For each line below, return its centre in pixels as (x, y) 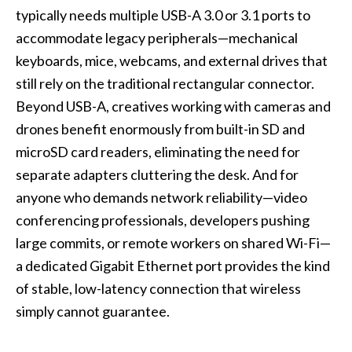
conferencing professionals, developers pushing (163, 220)
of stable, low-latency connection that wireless (158, 289)
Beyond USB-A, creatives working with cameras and (173, 106)
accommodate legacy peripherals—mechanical (157, 38)
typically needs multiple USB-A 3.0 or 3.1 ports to (163, 15)
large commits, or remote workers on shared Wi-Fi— (173, 243)
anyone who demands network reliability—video (161, 198)
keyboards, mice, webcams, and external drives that (172, 61)
